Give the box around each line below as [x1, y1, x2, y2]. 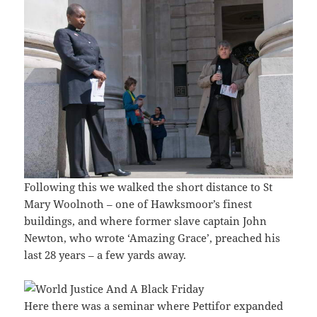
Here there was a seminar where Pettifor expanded [24, 298, 284, 313]
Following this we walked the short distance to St [24, 179, 273, 194]
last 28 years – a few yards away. [24, 247, 187, 262]
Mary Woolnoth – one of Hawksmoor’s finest [24, 196, 253, 211]
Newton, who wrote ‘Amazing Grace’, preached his [24, 230, 281, 245]
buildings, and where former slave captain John [24, 213, 267, 228]
